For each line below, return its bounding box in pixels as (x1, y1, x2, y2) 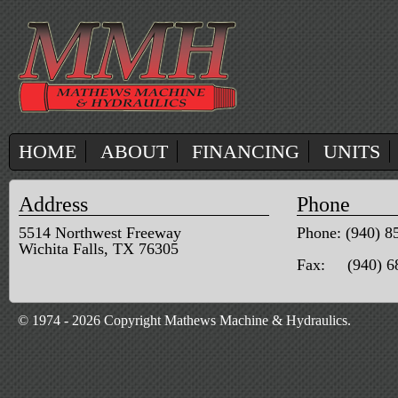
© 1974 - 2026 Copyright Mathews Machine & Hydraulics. (18, 313, 351, 328)
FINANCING (192, 140, 299, 163)
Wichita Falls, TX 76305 (19, 240, 179, 258)
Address (19, 193, 88, 216)
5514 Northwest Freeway (19, 224, 181, 242)
